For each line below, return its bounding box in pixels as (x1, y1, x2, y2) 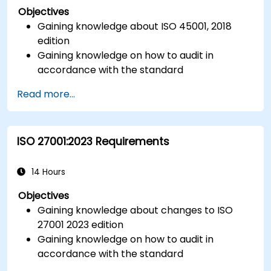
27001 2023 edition (38, 217, 124, 232)
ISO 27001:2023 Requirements (17, 134, 169, 149)
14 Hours (29, 166, 65, 178)
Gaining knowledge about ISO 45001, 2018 (38, 19, 232, 33)
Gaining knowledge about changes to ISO (38, 203, 233, 217)
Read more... (17, 87, 75, 101)
